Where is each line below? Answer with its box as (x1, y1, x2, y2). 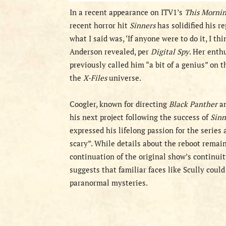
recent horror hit (70, 20, 130, 30)
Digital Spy (151, 46, 189, 56)
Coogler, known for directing (70, 99, 169, 109)
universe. (107, 73, 141, 83)
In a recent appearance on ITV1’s (70, 7, 185, 17)
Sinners (130, 20, 155, 30)
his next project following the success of (70, 112, 210, 122)
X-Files (83, 73, 107, 83)
